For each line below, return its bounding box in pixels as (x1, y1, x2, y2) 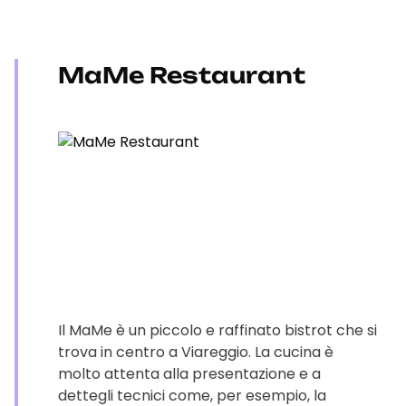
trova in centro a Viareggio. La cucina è (58, 342, 333, 362)
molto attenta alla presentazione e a (58, 363, 321, 384)
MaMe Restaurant (58, 62, 305, 89)
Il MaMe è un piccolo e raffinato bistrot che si (58, 320, 377, 341)
